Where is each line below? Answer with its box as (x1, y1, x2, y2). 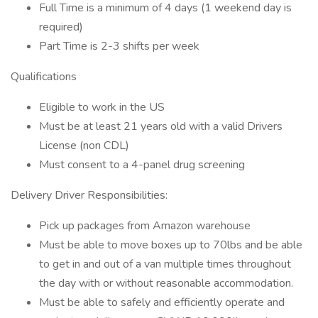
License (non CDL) (39, 138, 129, 153)
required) (39, 19, 83, 35)
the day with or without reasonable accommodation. (39, 275, 293, 291)
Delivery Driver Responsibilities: (11, 187, 168, 203)
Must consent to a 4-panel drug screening (39, 157, 245, 172)
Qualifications (11, 69, 77, 84)
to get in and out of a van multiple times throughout (39, 256, 291, 272)
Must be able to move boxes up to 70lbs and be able (39, 237, 302, 253)
